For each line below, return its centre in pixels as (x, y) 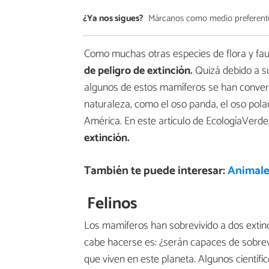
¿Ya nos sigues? (113, 18)
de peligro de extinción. (138, 71)
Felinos (112, 204)
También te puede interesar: (156, 171)
